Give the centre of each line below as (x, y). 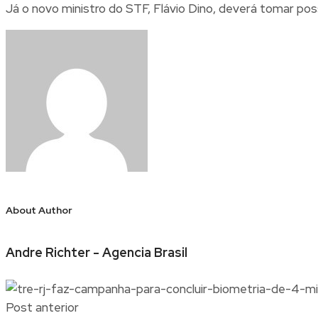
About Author (39, 210)
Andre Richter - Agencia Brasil (97, 253)
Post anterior (42, 308)
